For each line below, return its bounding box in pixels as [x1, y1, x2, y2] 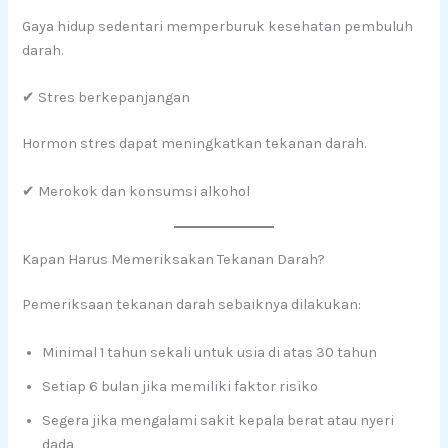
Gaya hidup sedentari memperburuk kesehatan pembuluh [22, 18, 414, 36]
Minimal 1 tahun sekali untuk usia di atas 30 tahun [42, 343, 378, 361]
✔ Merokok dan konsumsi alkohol [22, 182, 251, 200]
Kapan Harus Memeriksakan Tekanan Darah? [22, 250, 326, 268]
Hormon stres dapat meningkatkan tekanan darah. [22, 135, 367, 153]
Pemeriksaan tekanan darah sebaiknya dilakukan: [22, 296, 362, 314]
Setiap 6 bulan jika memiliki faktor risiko [42, 377, 319, 395]
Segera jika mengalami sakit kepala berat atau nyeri [42, 411, 395, 429]
